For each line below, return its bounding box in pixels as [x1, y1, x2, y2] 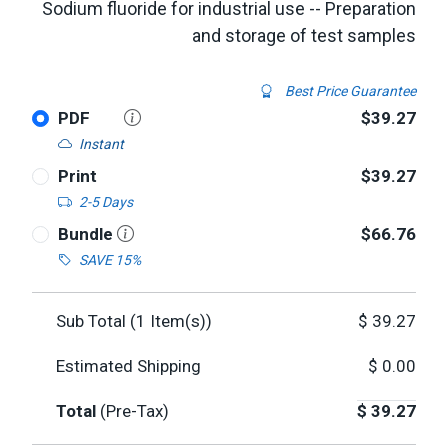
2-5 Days [78, 194, 133, 210]
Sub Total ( [56, 311, 136, 331]
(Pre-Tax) [100, 401, 169, 421]
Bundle [57, 224, 117, 244]
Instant [78, 136, 124, 152]
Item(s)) [146, 311, 212, 331]
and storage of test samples [192, 25, 416, 46]
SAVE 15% [78, 252, 141, 268]
